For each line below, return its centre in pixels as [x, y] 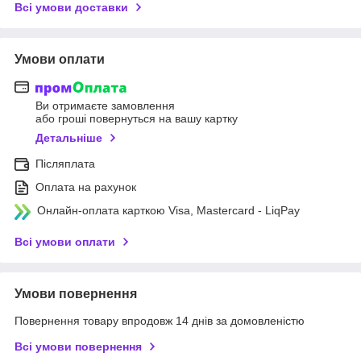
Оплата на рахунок [86, 187]
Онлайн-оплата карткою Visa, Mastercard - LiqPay [168, 211]
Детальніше [69, 138]
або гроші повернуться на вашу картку [137, 119]
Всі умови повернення [78, 347]
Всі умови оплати [65, 242]
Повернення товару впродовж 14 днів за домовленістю [160, 321]
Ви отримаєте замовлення [105, 106]
